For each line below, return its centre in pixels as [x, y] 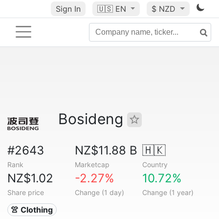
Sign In [68, 9]
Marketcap [92, 164]
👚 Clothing [32, 210]
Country [155, 164]
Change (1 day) [99, 192]
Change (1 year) [168, 192]
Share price [26, 192]
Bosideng [93, 119]
